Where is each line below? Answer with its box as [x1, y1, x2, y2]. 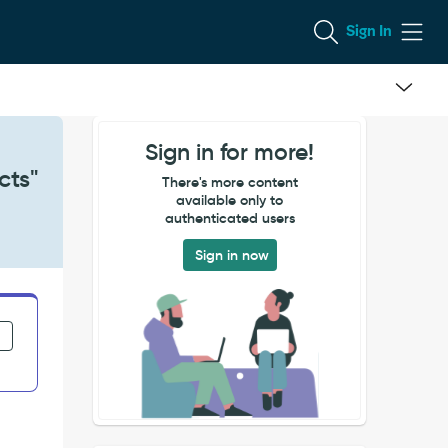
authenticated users [164, 209, 295, 227]
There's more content [161, 173, 298, 191]
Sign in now [194, 246, 269, 264]
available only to [176, 191, 284, 209]
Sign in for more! [145, 138, 315, 166]
